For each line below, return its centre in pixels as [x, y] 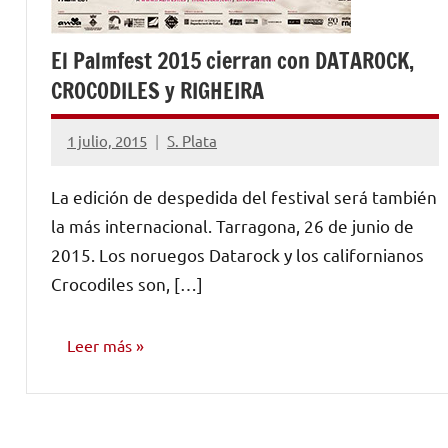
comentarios [110, 206]
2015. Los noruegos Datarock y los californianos [237, 254]
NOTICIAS [94, 411]
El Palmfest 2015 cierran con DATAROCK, [232, 60]
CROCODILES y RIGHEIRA [157, 90]
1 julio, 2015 [107, 141]
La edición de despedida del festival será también [244, 196]
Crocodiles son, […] [127, 283]
